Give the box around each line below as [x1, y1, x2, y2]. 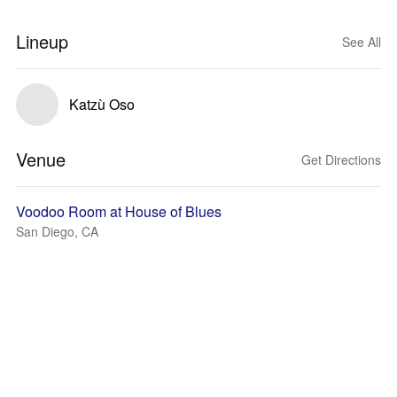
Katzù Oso [69, 94, 135, 114]
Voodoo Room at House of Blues [16, 201, 222, 222]
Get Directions [301, 151, 381, 168]
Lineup [16, 28, 68, 54]
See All [342, 33, 381, 51]
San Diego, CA [16, 222, 98, 240]
